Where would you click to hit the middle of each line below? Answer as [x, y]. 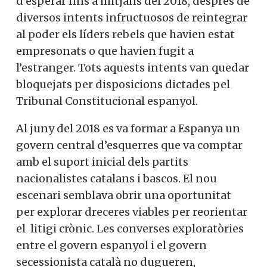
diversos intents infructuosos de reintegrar [132, 17]
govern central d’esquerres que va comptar [129, 145]
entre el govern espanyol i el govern [111, 245]
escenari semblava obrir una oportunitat [124, 195]
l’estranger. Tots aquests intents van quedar [133, 67]
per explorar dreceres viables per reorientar [132, 212]
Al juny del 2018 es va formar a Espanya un [128, 128]
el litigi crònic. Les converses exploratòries [130, 228]
